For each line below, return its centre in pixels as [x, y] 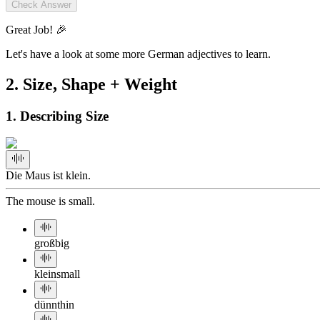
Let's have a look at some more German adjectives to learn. [138, 54]
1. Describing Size [57, 116]
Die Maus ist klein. [48, 176]
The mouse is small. [50, 201]
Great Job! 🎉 [36, 29]
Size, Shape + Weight [100, 84]
